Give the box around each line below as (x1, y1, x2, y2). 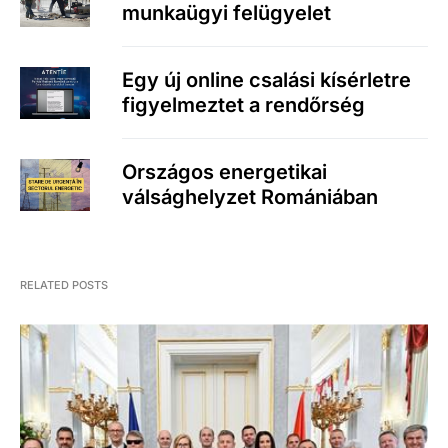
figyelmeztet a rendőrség (122, 93, 365, 118)
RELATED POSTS (20, 278, 108, 293)
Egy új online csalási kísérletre (122, 68, 411, 93)
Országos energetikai (122, 160, 327, 185)
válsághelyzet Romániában (122, 185, 378, 210)
